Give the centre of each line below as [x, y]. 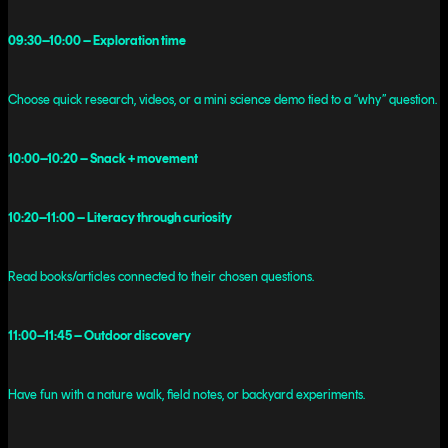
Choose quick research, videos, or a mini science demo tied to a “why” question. [222, 100]
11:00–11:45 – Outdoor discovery [99, 336]
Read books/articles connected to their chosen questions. [161, 277]
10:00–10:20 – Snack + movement [103, 159]
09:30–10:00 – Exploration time [97, 41]
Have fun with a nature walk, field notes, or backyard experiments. [186, 394]
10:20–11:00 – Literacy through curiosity [120, 218]
